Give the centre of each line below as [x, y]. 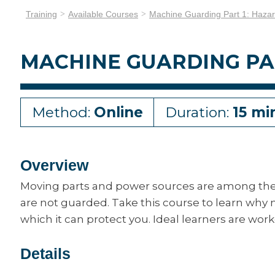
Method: [63, 112]
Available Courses [103, 14]
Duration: [199, 112]
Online [118, 112]
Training [41, 14]
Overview [54, 165]
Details [45, 254]
